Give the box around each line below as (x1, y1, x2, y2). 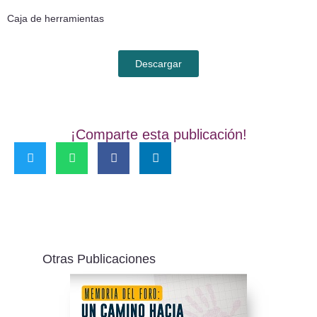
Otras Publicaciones (42, 252, 156, 267)
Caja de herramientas (7, 13, 104, 25)
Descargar (135, 58, 182, 70)
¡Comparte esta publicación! (70, 127, 247, 143)
